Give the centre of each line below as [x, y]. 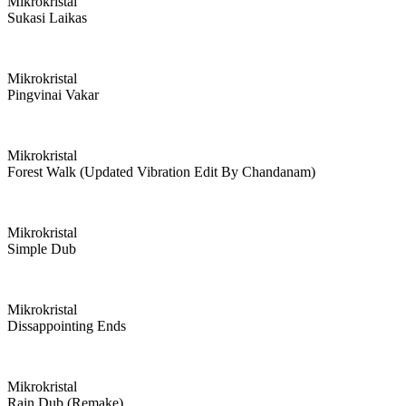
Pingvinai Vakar [53, 95]
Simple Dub [42, 249]
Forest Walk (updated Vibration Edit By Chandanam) [161, 172]
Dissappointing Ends [67, 326]
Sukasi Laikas [47, 18]
